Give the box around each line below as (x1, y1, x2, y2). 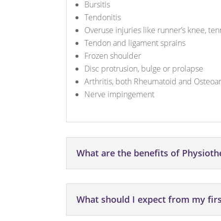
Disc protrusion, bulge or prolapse (84, 63, 204, 74)
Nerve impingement (84, 89, 155, 100)
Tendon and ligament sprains (84, 37, 186, 49)
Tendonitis (84, 12, 121, 23)
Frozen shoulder (84, 50, 142, 62)
